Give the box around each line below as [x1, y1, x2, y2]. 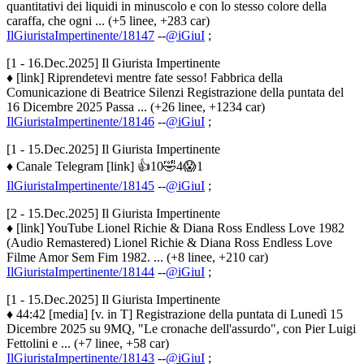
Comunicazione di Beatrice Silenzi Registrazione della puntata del [6, 84, 344, 99]
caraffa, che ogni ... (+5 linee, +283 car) [6, 13, 210, 28]
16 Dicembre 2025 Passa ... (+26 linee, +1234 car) [6, 99, 265, 114]
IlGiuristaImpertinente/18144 [6, 264, 154, 279]
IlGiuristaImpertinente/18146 [6, 114, 154, 128]
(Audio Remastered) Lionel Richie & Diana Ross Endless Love [6, 235, 332, 249]
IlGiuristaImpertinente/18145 [6, 178, 154, 193]
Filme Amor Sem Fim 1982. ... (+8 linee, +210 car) [6, 249, 268, 264]
